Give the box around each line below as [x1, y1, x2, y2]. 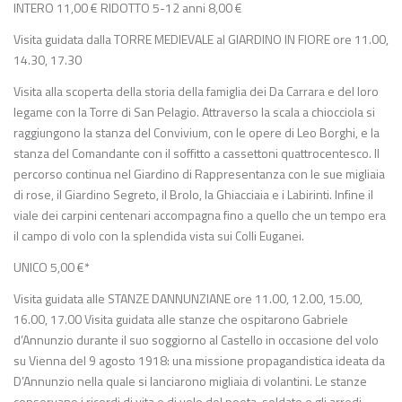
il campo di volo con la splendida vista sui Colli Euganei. [13, 226, 304, 245]
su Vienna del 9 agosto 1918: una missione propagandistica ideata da [13, 351, 385, 370]
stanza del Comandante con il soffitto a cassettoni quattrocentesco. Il [13, 144, 380, 162]
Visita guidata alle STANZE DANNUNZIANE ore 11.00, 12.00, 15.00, [13, 289, 363, 308]
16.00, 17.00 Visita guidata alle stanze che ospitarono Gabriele [13, 310, 348, 328]
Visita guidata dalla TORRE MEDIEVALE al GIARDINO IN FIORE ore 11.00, [13, 30, 389, 48]
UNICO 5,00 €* [13, 258, 90, 276]
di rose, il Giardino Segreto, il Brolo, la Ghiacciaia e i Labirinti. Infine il [13, 185, 373, 204]
